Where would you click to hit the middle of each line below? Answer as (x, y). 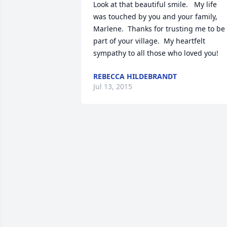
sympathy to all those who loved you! (156, 53)
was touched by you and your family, (155, 16)
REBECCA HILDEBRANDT (135, 76)
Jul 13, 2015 (113, 86)
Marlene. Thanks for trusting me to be (159, 29)
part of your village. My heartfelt (149, 41)
